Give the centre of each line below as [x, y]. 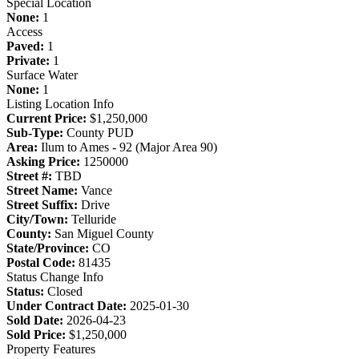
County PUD [99, 132]
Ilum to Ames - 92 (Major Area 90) [127, 147]
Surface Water [42, 75]
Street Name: [42, 190]
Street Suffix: [42, 204]
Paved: [25, 46]
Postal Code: [41, 262]
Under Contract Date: [67, 305]
